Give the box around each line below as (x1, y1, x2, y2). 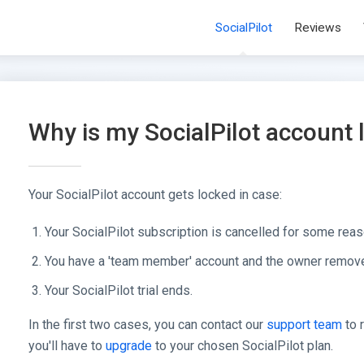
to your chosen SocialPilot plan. (151, 338, 336, 354)
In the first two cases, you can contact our (28, 317, 266, 333)
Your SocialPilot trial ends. (44, 283, 193, 299)
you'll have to (28, 338, 106, 354)
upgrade (105, 338, 152, 354)
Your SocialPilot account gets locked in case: (28, 187, 282, 203)
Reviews (294, 20, 341, 36)
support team (266, 317, 342, 333)
